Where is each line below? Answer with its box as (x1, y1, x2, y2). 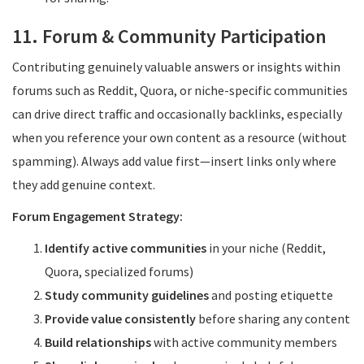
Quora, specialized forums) (45, 263, 193, 279)
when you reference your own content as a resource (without (12, 129, 347, 145)
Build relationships (45, 334, 151, 350)
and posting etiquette (209, 287, 333, 303)
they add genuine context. (12, 176, 155, 193)
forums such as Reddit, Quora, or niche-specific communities (12, 82, 348, 98)
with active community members (151, 334, 337, 350)
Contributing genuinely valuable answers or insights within (12, 58, 340, 75)
